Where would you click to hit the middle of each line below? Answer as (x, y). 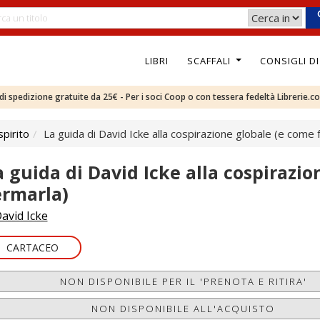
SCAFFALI (210, 60)
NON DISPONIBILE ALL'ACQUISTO (184, 309)
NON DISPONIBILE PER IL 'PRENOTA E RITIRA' (183, 281)
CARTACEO (32, 247)
